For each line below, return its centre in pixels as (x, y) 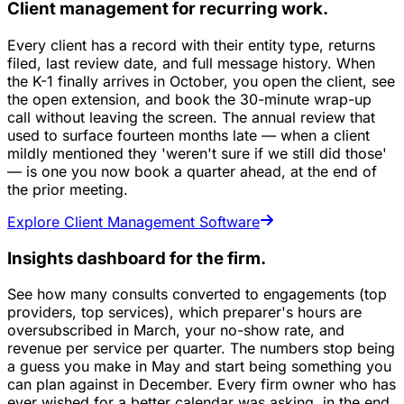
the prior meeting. (68, 189)
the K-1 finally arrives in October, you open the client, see (201, 81)
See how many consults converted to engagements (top (197, 294)
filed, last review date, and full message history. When (191, 63)
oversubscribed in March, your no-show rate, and (176, 331)
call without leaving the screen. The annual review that (191, 117)
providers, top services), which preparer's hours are (184, 312)
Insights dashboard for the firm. (137, 258)
